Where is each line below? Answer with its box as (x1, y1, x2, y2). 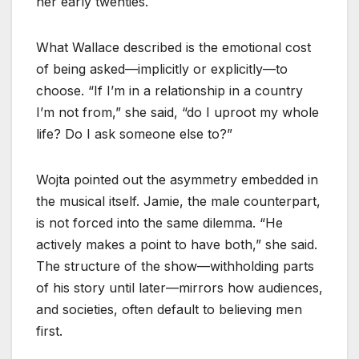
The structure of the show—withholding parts (36, 257, 314, 274)
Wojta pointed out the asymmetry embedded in (36, 171, 318, 188)
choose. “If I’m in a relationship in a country (36, 82, 303, 99)
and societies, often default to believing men (36, 301, 302, 317)
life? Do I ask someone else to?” (36, 125, 232, 142)
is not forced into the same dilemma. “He (36, 214, 283, 231)
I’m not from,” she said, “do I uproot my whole (36, 103, 319, 120)
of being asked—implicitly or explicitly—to (36, 60, 288, 77)
